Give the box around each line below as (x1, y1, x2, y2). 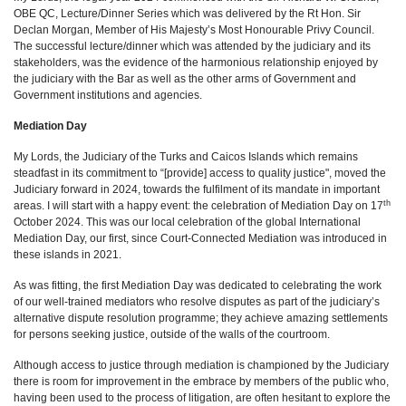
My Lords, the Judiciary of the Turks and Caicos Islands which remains (14, 150, 358, 163)
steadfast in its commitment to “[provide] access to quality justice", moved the (14, 167, 386, 179)
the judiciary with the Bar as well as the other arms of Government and (14, 72, 356, 85)
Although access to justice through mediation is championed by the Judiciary (14, 359, 389, 372)
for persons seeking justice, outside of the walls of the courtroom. (14, 328, 330, 341)
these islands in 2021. (14, 248, 121, 261)
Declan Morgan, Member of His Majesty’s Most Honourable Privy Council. (14, 24, 374, 36)
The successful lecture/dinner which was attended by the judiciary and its (14, 40, 371, 53)
